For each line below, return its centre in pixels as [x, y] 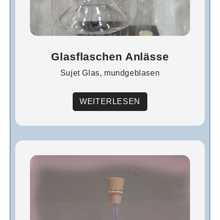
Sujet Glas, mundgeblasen [110, 73]
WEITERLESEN [110, 101]
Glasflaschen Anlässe [110, 57]
